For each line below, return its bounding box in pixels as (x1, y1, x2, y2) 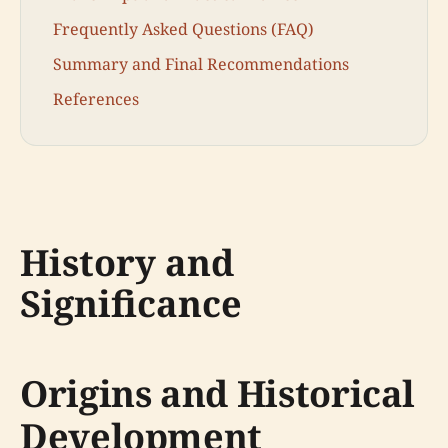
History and (20, 238, 234, 288)
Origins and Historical (20, 369, 416, 419)
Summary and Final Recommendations (53, 53, 349, 76)
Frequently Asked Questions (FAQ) (53, 18, 314, 41)
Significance (20, 279, 242, 329)
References (53, 88, 139, 111)
